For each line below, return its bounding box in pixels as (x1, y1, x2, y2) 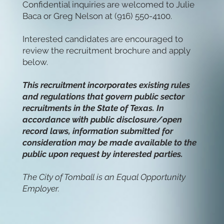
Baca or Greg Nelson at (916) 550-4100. (22, 11, 174, 21)
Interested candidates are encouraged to (22, 34, 183, 44)
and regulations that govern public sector (22, 91, 184, 102)
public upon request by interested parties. (22, 149, 183, 159)
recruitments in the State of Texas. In (22, 103, 164, 113)
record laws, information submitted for (22, 126, 173, 136)
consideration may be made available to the (22, 137, 196, 148)
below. (22, 57, 48, 67)
